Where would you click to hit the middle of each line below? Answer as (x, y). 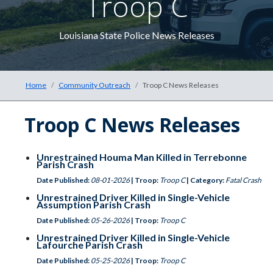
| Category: (205, 180)
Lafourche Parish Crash (90, 245)
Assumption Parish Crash (94, 204)
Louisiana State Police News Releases (136, 35)
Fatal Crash (243, 180)
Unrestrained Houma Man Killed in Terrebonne (142, 157)
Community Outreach (94, 85)
